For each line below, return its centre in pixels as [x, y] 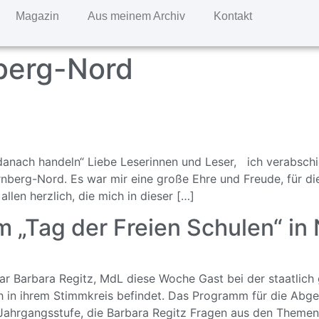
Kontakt [232, 16]
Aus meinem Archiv [136, 16]
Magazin [37, 16]
